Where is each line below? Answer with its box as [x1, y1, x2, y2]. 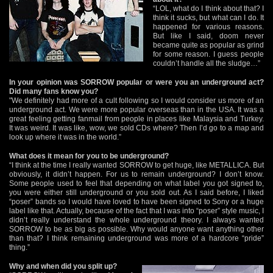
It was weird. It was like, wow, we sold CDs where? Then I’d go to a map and [9, 123, 264, 132]
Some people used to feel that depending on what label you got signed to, [9, 179, 264, 188]
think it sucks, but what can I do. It [153, 13, 264, 22]
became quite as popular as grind [153, 40, 264, 49]
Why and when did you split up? [9, 261, 117, 271]
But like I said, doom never [153, 31, 264, 40]
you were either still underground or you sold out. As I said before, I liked [9, 188, 264, 197]
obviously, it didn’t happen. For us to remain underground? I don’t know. [9, 169, 264, 179]
